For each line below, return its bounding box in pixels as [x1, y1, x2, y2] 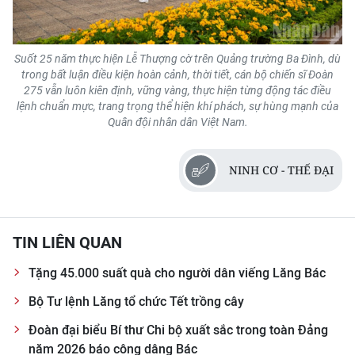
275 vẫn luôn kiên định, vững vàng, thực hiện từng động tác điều [24, 83, 331, 97]
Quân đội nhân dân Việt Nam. [107, 115, 248, 128]
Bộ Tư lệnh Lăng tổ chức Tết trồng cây [29, 293, 244, 309]
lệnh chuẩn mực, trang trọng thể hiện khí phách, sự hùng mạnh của [17, 99, 338, 113]
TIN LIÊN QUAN [13, 232, 122, 252]
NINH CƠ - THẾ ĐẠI [229, 162, 334, 177]
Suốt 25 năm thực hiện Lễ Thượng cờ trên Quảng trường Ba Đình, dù [14, 52, 341, 65]
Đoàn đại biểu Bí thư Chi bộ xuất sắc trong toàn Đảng [29, 322, 328, 338]
